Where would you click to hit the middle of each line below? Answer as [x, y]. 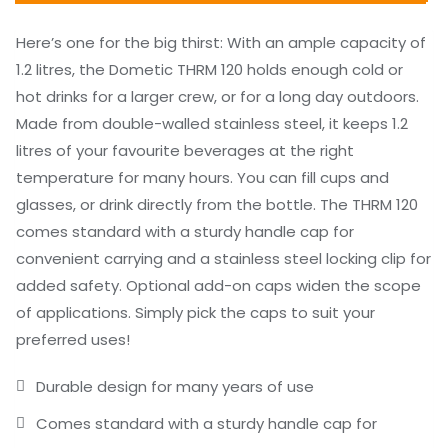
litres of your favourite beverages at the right [185, 151]
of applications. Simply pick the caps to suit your [195, 313]
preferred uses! [73, 340]
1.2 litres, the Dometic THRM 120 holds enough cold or [209, 70]
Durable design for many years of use [175, 387]
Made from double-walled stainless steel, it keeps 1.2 [212, 124]
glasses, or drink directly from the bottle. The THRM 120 [217, 205]
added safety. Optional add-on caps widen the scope [218, 286]
